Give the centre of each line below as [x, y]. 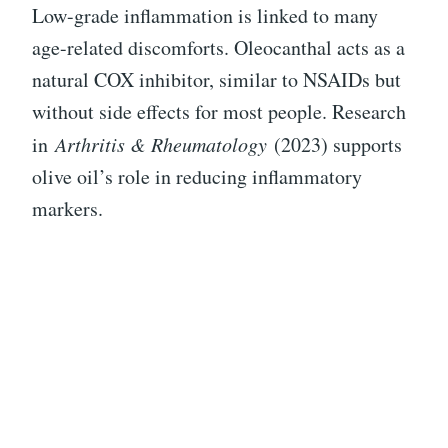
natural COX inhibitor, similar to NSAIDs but [216, 80]
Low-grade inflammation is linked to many [205, 16]
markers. [67, 209]
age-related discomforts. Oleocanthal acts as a [218, 48]
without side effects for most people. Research [219, 112]
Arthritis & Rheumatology [161, 144]
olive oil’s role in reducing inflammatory [197, 177]
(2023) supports [334, 145]
